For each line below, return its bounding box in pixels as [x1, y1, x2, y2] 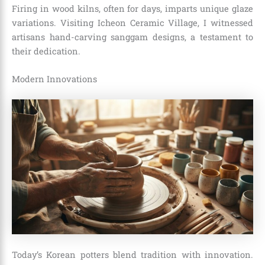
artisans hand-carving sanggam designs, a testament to [12, 31, 253, 43]
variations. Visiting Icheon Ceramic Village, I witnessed [12, 17, 253, 28]
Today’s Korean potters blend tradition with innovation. [12, 249, 253, 261]
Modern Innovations [12, 73, 97, 85]
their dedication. [12, 45, 80, 57]
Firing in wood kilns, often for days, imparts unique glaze [12, 2, 253, 14]
